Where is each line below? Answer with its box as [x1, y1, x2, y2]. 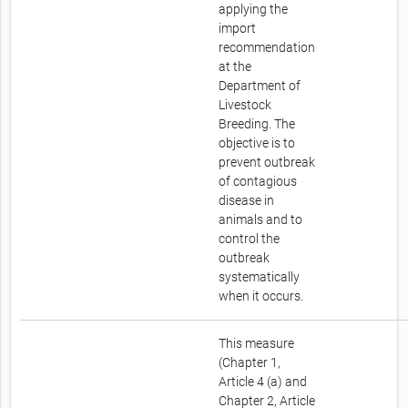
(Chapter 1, [219, 355, 281, 371]
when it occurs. [219, 289, 304, 304]
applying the [219, 2, 289, 17]
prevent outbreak [219, 155, 316, 170]
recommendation [219, 40, 316, 56]
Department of [219, 78, 301, 94]
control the [219, 231, 280, 247]
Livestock [219, 97, 272, 113]
